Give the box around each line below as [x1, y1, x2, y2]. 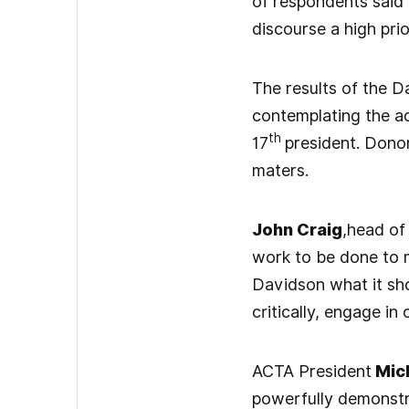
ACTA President [251, 361, 372, 381]
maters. [251, 160, 309, 180]
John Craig [251, 219, 342, 239]
